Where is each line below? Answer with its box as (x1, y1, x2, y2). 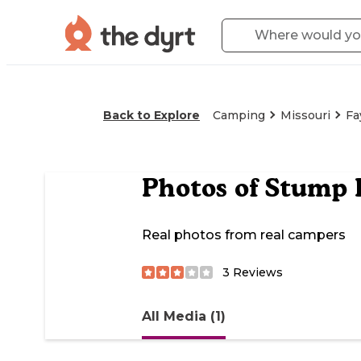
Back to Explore (103, 108, 200, 122)
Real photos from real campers (142, 227, 346, 243)
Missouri (280, 108, 330, 122)
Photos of (142, 172, 265, 204)
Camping (213, 108, 265, 122)
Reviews (230, 264, 283, 280)
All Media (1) (142, 308, 226, 324)
